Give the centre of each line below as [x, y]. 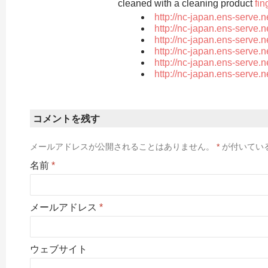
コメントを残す [66, 118]
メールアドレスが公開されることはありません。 [122, 147]
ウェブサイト [59, 249]
